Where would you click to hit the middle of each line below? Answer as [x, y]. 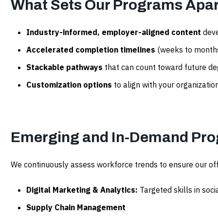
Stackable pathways [64, 67]
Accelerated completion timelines [91, 49]
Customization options [69, 84]
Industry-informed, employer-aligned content [114, 32]
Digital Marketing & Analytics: [83, 190]
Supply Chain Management [76, 207]
